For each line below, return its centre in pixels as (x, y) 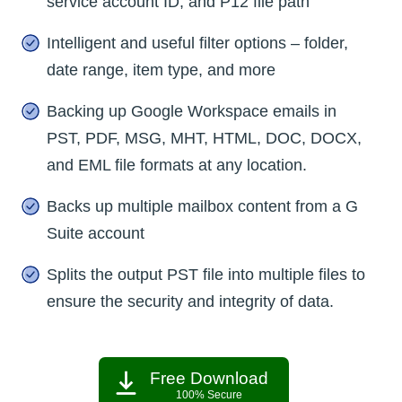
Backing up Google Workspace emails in (192, 112)
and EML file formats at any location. (177, 166)
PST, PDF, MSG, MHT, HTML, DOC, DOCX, (204, 139)
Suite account (96, 234)
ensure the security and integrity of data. (190, 302)
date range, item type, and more (161, 70)
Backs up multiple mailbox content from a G (202, 207)
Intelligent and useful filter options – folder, (197, 44)
